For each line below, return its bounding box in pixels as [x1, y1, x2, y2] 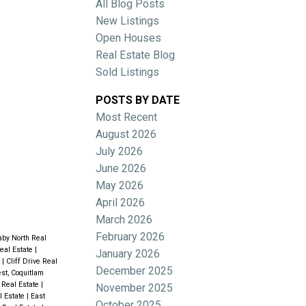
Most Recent [96, 110, 158, 124]
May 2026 [96, 178, 144, 192]
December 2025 [96, 264, 173, 277]
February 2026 [96, 229, 165, 243]
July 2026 [96, 144, 143, 158]
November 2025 [96, 281, 173, 294]
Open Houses [96, 31, 162, 44]
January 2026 [96, 247, 161, 260]
